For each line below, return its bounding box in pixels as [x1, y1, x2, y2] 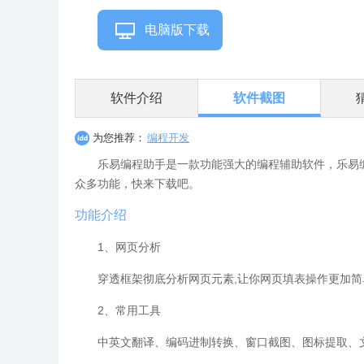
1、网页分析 [97, 240, 161, 253]
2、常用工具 [97, 304, 161, 317]
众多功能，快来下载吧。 [75, 177, 200, 190]
